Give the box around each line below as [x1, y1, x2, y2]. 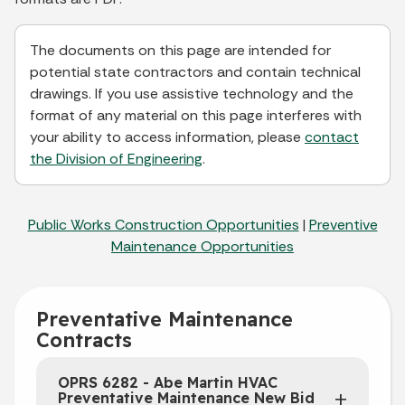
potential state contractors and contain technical [30, 61, 361, 81]
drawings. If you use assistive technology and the [30, 83, 353, 103]
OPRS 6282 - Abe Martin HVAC [58, 372, 278, 391]
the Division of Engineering [30, 148, 202, 168]
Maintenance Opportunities [111, 236, 294, 256]
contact [305, 127, 359, 146]
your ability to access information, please [30, 127, 305, 146]
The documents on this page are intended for [30, 40, 331, 60]
